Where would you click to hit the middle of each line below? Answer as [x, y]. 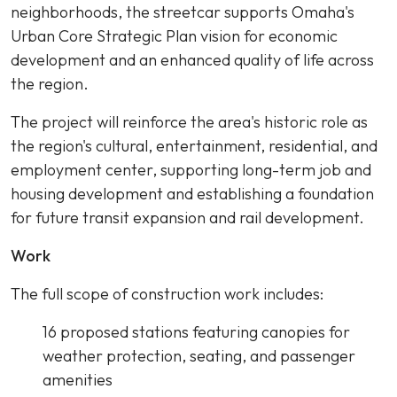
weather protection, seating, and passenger [199, 356]
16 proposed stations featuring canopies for [196, 332]
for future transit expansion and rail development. [189, 218]
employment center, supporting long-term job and [191, 170]
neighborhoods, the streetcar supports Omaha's [183, 12]
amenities [79, 380]
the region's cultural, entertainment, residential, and [194, 146]
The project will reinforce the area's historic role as [189, 122]
